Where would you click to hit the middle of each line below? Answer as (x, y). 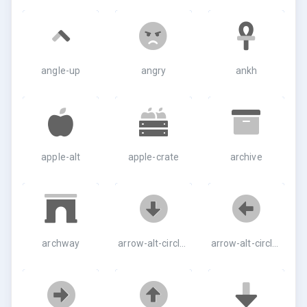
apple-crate (153, 157)
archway (61, 243)
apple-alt (61, 157)
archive (246, 157)
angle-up (61, 71)
